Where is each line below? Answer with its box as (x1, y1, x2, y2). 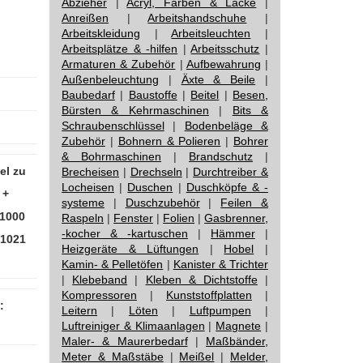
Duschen (127, 181, 173, 194)
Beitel (190, 88, 220, 101)
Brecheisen (62, 165, 119, 178)
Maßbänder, (206, 335, 268, 348)
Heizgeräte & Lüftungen (62, 242, 199, 255)
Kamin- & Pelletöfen (62, 258, 164, 271)
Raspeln (62, 211, 104, 224)
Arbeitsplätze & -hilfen (62, 42, 178, 55)
